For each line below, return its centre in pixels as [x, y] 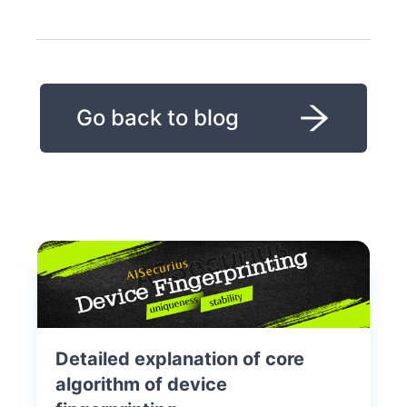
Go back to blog [158, 117]
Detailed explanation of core [180, 358]
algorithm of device [141, 384]
